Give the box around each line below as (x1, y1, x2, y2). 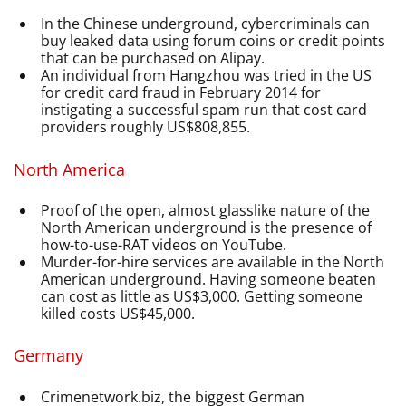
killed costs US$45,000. (41, 304, 196, 324)
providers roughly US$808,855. (41, 117, 251, 138)
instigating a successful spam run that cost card (41, 100, 368, 121)
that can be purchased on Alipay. (41, 48, 266, 69)
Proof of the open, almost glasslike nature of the (41, 200, 371, 221)
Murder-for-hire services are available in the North (41, 252, 385, 273)
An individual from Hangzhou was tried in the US (41, 65, 372, 86)
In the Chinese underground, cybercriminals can (41, 14, 371, 34)
